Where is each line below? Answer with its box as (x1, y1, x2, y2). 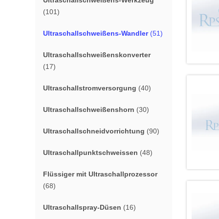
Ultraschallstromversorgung (43, 84, 136, 92)
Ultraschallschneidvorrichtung (43, 127, 145, 135)
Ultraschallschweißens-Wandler (43, 29, 148, 37)
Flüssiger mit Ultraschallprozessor (43, 170, 157, 178)
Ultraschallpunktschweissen (43, 149, 138, 156)
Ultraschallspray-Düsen (43, 203, 121, 211)
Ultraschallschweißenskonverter (43, 51, 151, 59)
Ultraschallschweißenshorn (43, 106, 134, 113)
